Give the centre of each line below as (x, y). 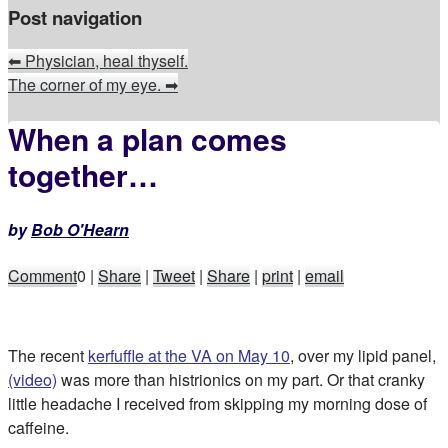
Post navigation (75, 17)
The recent (48, 355)
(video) (32, 379)
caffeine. (38, 427)
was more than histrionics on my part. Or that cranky (241, 379)
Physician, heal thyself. (104, 60)
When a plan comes (147, 139)
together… (83, 175)
